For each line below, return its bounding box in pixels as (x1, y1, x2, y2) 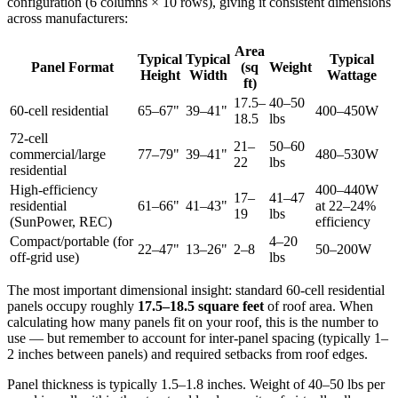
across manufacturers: (7, 10, 128, 26)
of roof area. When (264, 298, 373, 314)
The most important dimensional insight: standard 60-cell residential (7, 282, 385, 298)
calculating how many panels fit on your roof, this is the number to (7, 314, 378, 330)
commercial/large (10, 146, 106, 162)
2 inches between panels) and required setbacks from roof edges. (7, 346, 368, 362)
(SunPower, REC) (10, 213, 112, 229)
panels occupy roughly (7, 298, 138, 314)
